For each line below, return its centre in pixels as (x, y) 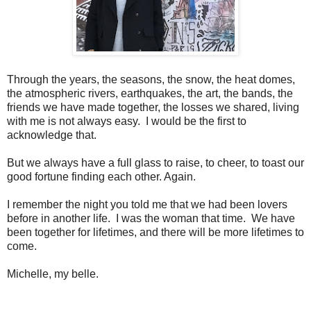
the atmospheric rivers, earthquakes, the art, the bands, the (150, 94)
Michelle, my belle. (53, 274)
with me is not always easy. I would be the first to (127, 121)
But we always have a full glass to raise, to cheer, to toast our (155, 163)
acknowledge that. (54, 135)
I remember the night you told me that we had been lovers (147, 205)
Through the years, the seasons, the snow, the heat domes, (151, 80)
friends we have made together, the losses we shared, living (153, 108)
